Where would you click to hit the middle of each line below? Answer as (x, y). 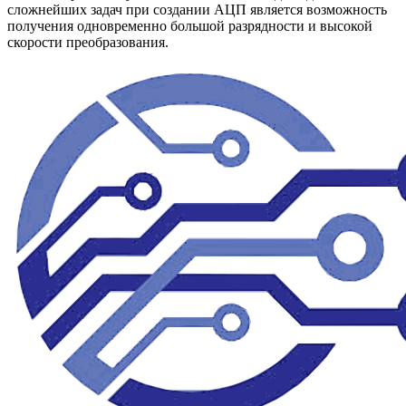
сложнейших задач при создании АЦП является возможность (197, 10)
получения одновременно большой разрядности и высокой (190, 26)
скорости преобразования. (88, 43)
